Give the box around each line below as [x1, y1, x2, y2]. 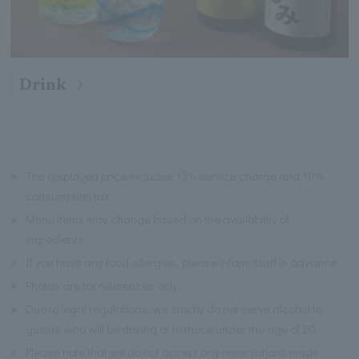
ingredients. [26, 230, 87, 247]
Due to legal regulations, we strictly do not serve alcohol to [26, 300, 323, 317]
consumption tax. [26, 187, 113, 204]
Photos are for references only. [26, 276, 181, 293]
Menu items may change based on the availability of [26, 210, 290, 227]
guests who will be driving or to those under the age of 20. [26, 320, 319, 337]
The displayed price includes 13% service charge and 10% [26, 167, 325, 184]
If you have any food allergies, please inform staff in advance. [26, 253, 340, 270]
